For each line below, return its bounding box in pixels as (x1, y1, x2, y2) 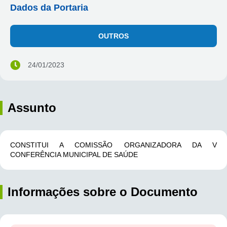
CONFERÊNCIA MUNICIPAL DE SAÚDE (10, 150, 138, 159)
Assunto (8, 101, 56, 115)
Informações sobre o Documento (8, 185, 198, 199)
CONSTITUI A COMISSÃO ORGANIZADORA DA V (10, 141, 217, 149)
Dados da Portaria (10, 3, 88, 13)
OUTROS (98, 32, 129, 40)
